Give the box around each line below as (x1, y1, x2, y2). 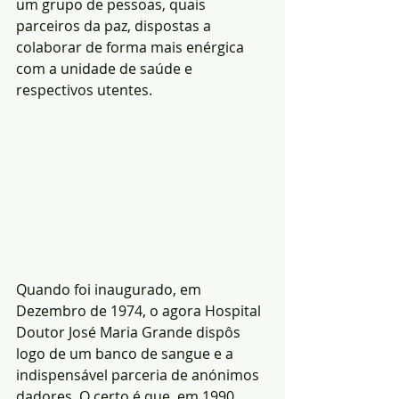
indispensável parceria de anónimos (16, 365, 263, 385)
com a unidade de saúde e (16, 59, 196, 78)
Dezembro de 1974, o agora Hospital (16, 301, 265, 321)
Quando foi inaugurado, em (16, 280, 205, 299)
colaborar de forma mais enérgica (16, 37, 248, 57)
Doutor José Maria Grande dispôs (16, 322, 244, 342)
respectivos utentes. (16, 80, 152, 100)
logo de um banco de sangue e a (16, 344, 237, 363)
